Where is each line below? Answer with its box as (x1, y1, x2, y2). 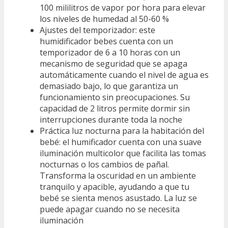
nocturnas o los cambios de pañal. (40, 158, 169, 170)
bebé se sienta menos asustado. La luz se (40, 192, 197, 204)
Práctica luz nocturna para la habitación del (40, 125, 204, 136)
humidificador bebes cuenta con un (40, 35, 173, 47)
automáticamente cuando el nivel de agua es (40, 69, 209, 80)
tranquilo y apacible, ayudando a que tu (40, 181, 189, 192)
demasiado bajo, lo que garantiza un (40, 80, 178, 92)
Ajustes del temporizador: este (40, 24, 155, 36)
